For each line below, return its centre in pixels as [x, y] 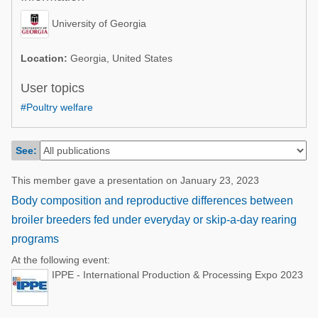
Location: [44, 58]
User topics [53, 88]
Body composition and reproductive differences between [152, 201]
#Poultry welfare [57, 107]
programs [35, 239]
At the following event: [61, 260]
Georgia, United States [120, 58]
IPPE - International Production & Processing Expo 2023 [177, 275]
